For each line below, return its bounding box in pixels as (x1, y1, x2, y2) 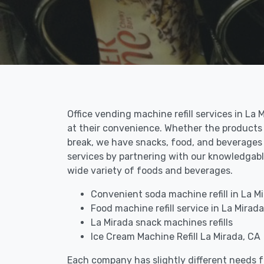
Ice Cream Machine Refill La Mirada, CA (91, 231, 260, 242)
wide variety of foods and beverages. (67, 165, 233, 176)
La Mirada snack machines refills (91, 217, 233, 228)
